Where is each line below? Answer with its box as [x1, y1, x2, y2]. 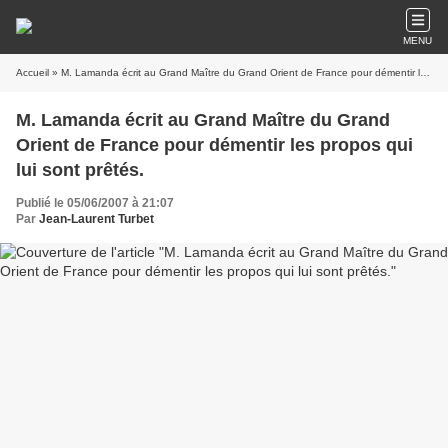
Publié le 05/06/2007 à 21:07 [16, 196, 174, 210]
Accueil [16, 67, 49, 78]
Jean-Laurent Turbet [39, 212, 154, 226]
